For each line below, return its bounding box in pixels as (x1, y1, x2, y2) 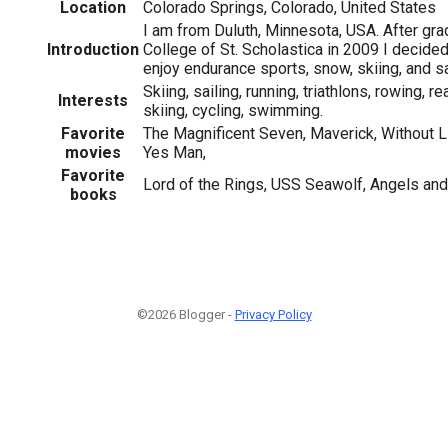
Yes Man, (143, 142, 206, 162)
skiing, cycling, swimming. (143, 100, 323, 120)
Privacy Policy (234, 306, 312, 322)
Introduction (47, 39, 139, 59)
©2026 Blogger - (136, 306, 235, 322)
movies (65, 142, 121, 162)
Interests (58, 90, 128, 110)
